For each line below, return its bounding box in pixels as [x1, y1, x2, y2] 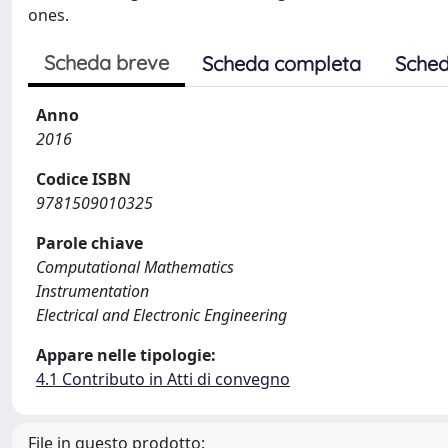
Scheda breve [44, 50, 169, 75]
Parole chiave [36, 232, 143, 254]
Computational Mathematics [36, 256, 234, 278]
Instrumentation [36, 280, 149, 302]
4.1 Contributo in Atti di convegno [36, 368, 290, 390]
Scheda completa [202, 51, 361, 76]
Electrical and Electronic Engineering [36, 304, 287, 326]
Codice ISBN [36, 168, 131, 190]
